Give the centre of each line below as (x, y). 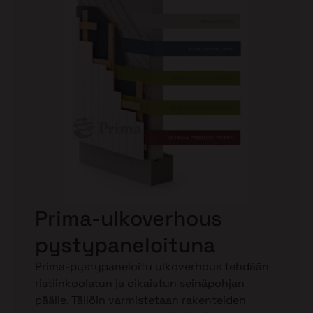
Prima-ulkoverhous (129, 219)
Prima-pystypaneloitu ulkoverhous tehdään (152, 267)
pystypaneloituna (125, 245)
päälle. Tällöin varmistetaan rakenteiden (140, 300)
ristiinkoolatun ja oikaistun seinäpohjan (140, 284)
